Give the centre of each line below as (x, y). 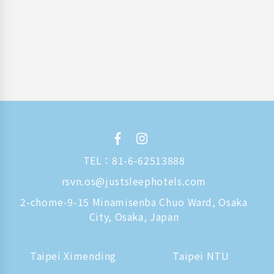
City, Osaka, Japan (134, 217)
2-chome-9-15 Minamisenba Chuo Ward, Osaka (134, 202)
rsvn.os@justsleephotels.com (134, 181)
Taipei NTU (201, 256)
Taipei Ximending (73, 256)
